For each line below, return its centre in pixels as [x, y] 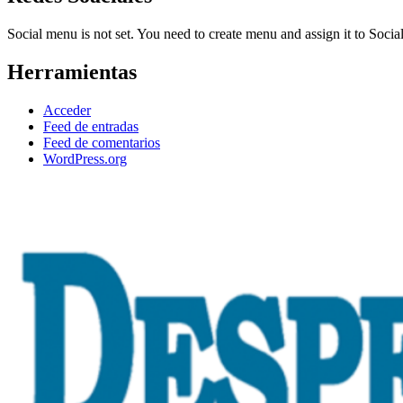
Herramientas [72, 72]
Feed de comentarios [102, 142]
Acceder [67, 110]
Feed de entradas [91, 126]
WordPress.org [85, 158]
